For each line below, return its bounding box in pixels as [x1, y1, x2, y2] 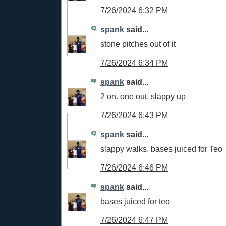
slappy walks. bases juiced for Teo [100, 144, 222, 153]
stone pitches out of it [100, 39, 176, 48]
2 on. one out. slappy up [100, 91, 186, 101]
